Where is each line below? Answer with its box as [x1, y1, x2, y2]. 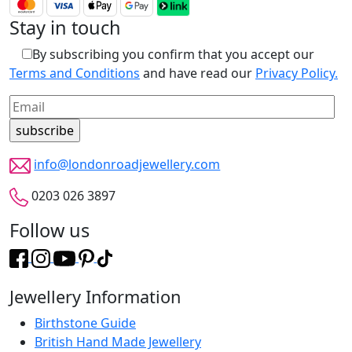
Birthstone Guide [35, 313, 136, 332]
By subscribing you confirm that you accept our [32, 46, 314, 64]
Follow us [9, 218, 90, 244]
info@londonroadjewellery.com [34, 156, 221, 174]
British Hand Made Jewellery [35, 332, 201, 350]
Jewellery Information [9, 284, 181, 308]
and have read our [140, 64, 255, 82]
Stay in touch [9, 15, 121, 41]
